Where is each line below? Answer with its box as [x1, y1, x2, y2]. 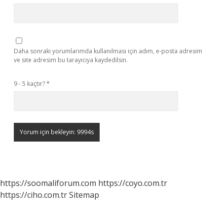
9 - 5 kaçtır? [14, 79, 46, 88]
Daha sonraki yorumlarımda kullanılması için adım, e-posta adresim [14, 47, 202, 55]
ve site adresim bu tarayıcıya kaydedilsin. [14, 56, 128, 64]
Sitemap [69, 189, 99, 200]
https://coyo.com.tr [98, 178, 167, 188]
